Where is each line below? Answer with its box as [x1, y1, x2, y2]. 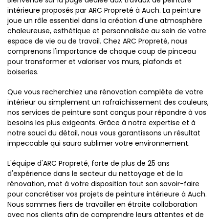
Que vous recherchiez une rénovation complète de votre [7, 87, 203, 97]
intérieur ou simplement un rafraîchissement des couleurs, [7, 97, 209, 107]
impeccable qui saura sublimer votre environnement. [7, 138, 190, 148]
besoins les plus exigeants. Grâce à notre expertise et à [7, 118, 196, 128]
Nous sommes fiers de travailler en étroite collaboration [7, 199, 197, 209]
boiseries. [7, 67, 39, 77]
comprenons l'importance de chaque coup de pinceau [7, 46, 196, 56]
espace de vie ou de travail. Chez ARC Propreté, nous [7, 36, 188, 46]
